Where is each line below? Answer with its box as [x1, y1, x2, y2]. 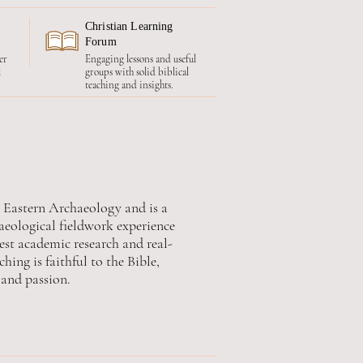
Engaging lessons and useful [85, 53, 196, 66]
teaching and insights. [85, 79, 173, 92]
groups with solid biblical [85, 66, 189, 79]
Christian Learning [85, 20, 173, 32]
